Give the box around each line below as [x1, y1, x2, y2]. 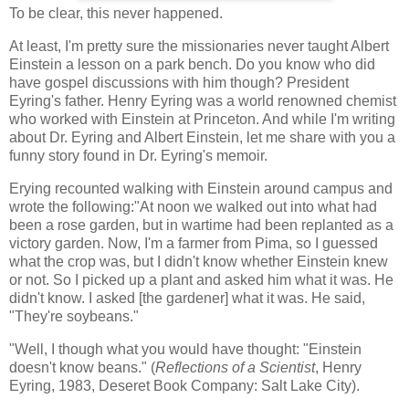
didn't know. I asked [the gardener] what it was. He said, [9, 290, 365, 306]
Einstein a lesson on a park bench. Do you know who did [9, 57, 375, 73]
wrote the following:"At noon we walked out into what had [9, 199, 377, 215]
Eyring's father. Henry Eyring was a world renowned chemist [9, 93, 396, 110]
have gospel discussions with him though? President [9, 75, 349, 91]
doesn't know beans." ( [9, 359, 155, 375]
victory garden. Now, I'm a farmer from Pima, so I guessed [9, 236, 378, 251]
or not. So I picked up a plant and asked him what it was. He [9, 272, 393, 288]
